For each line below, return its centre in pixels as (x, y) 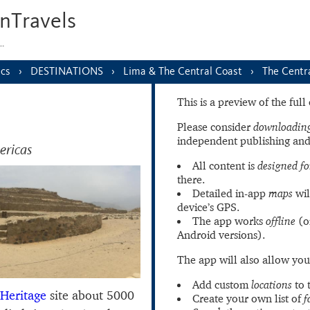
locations (272, 284)
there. (191, 179)
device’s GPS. (208, 207)
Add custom (222, 284)
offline (281, 221)
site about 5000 (90, 295)
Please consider (215, 127)
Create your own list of (248, 298)
